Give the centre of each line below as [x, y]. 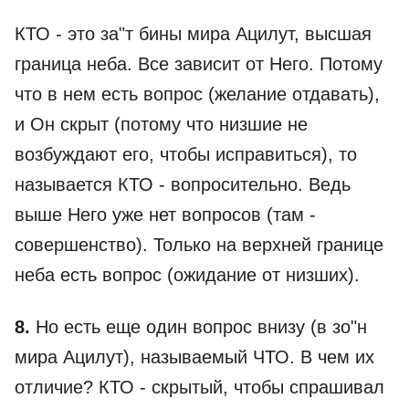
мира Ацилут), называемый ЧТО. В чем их [194, 357]
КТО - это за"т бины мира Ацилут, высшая [193, 34]
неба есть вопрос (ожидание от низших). [187, 275]
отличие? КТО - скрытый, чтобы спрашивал [199, 387]
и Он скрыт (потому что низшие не [161, 124]
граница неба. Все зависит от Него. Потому [199, 64]
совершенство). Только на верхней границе [199, 245]
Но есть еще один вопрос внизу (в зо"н [199, 327]
